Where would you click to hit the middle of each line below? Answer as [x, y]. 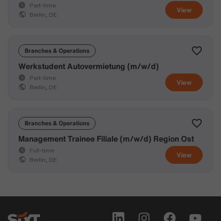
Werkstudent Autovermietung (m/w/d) [89, 66]
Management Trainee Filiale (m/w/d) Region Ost [106, 139]
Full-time [41, 150]
